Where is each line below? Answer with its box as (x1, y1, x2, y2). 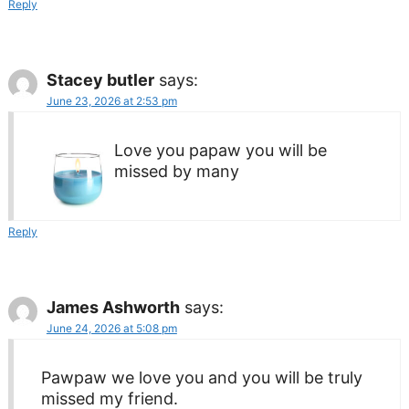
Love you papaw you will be (113, 140, 327, 160)
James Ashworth (46, 297, 180, 317)
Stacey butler (46, 69, 154, 89)
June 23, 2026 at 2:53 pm (46, 93, 177, 108)
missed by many (113, 161, 239, 181)
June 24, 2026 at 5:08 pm (46, 320, 177, 335)
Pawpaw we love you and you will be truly (40, 367, 362, 387)
